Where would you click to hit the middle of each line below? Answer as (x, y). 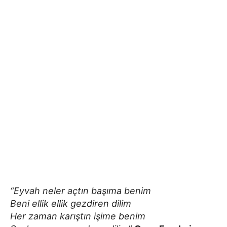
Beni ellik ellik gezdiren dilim (71, 203)
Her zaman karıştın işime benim (78, 216)
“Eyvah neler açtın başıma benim (81, 191)
